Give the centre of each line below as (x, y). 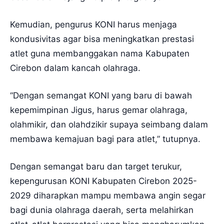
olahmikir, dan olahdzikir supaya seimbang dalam (109, 124)
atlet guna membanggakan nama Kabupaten (100, 53)
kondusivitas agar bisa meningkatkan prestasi (102, 39)
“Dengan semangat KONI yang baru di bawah (101, 95)
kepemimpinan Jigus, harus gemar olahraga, (99, 110)
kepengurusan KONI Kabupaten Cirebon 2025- (103, 181)
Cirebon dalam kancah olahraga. (75, 68)
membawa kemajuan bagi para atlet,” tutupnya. (105, 139)
